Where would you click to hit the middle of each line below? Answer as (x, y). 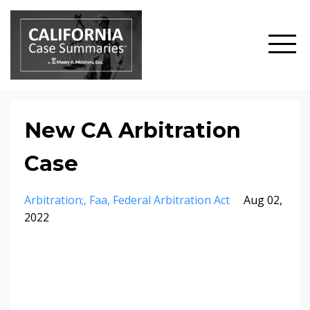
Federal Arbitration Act (171, 200)
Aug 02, (263, 200)
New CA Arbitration (133, 130)
